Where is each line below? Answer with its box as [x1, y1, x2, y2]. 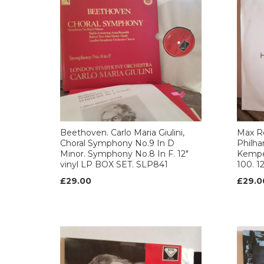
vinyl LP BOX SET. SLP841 [60, 159, 168, 170]
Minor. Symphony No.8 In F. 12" [60, 148, 189, 159]
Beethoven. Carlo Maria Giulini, [60, 127, 184, 138]
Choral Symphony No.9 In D [60, 138, 174, 148]
